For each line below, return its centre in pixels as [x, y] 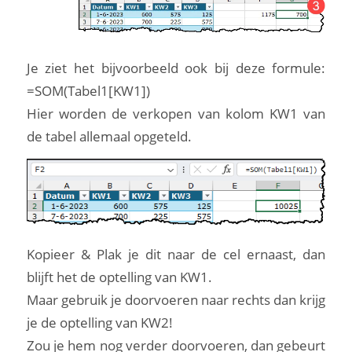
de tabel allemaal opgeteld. [109, 136]
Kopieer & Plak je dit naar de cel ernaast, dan [176, 254]
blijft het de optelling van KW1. [119, 277]
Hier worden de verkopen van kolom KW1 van [176, 113]
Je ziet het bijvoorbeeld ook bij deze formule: [176, 68]
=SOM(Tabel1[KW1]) [88, 90]
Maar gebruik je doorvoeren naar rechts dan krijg [176, 299]
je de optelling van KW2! [99, 322]
